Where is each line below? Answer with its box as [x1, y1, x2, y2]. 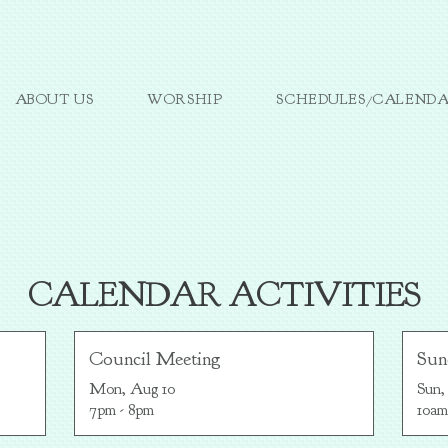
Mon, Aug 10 [89, 379, 175, 399]
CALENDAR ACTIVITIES [28, 273, 420, 317]
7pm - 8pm [89, 400, 154, 420]
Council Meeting [89, 347, 221, 371]
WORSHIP [147, 90, 223, 109]
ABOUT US [14, 90, 94, 109]
